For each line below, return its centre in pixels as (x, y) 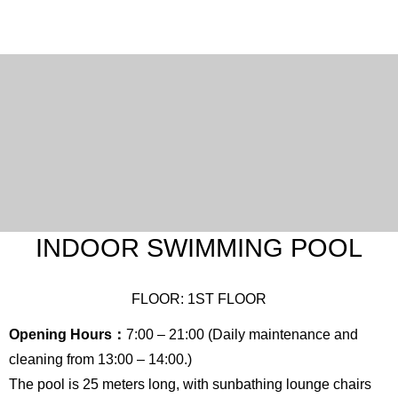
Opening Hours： (68, 334)
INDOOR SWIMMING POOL (199, 248)
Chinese (304, 51)
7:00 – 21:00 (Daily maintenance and (242, 334)
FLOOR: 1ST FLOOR (199, 298)
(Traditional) (237, 76)
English (238, 51)
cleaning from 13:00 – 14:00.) (100, 359)
